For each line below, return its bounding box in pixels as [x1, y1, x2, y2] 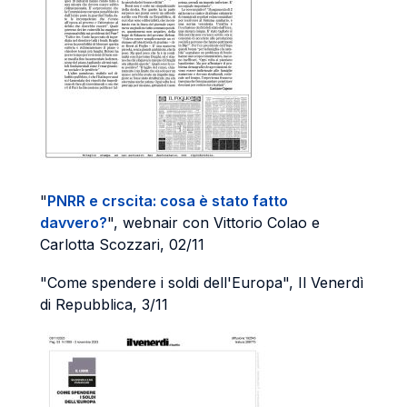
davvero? [40, 213, 107, 232]
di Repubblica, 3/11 [40, 295, 168, 313]
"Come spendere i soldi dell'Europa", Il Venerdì [40, 273, 363, 292]
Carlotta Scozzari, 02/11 [40, 235, 204, 253]
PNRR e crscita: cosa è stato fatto [47, 192, 288, 210]
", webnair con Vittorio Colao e [107, 213, 320, 232]
